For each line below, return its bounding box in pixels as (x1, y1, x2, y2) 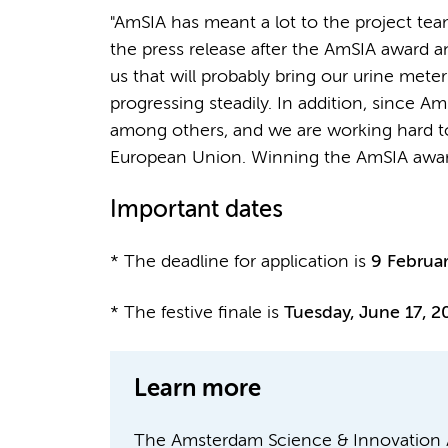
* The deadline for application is (109, 252, 371, 271)
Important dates (109, 198, 283, 222)
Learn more (133, 377, 261, 401)
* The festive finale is (109, 303, 284, 322)
